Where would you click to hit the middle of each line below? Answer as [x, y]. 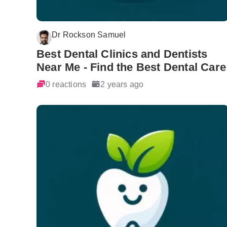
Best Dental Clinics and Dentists [122, 54]
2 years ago [122, 84]
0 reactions [66, 84]
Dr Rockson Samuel [89, 34]
